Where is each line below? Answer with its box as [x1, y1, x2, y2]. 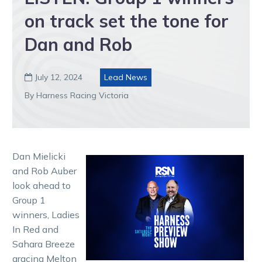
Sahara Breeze [12, 237, 75, 250]
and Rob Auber [12, 164, 77, 177]
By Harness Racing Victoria [25, 89, 129, 101]
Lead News [104, 71, 147, 82]
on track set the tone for [25, 9, 229, 32]
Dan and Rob [25, 33, 132, 56]
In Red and [12, 223, 58, 235]
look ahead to [12, 179, 71, 191]
